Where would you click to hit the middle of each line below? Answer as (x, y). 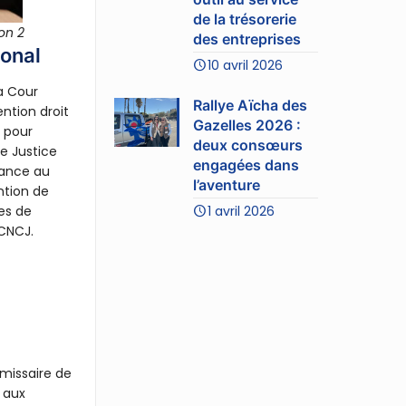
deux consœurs (248, 145)
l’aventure (227, 184)
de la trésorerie (245, 19)
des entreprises (247, 39)
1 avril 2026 (242, 211)
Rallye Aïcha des (251, 105)
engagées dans (246, 164)
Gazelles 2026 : (247, 125)
